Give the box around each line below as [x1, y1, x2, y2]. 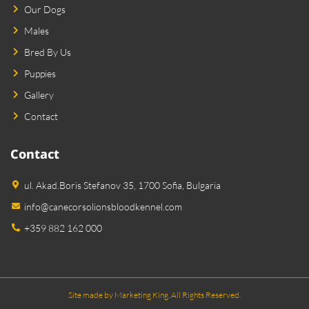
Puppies [24, 67, 56, 79]
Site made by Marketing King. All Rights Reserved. [68, 289, 241, 300]
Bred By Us [24, 46, 71, 58]
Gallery [24, 88, 54, 101]
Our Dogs [24, 3, 66, 15]
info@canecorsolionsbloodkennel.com [24, 200, 182, 212]
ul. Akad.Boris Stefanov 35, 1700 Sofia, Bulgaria [24, 179, 221, 191]
